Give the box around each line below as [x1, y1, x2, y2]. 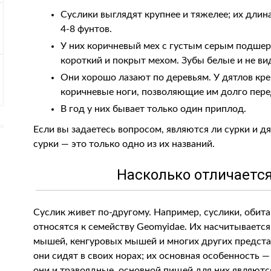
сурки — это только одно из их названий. [33, 139, 215, 149]
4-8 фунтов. [60, 24, 113, 34]
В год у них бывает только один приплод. [60, 104, 247, 114]
